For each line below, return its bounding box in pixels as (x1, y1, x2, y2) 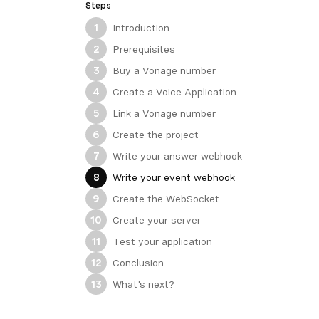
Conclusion (113, 256, 164, 268)
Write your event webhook (113, 171, 236, 183)
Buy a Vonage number (113, 64, 216, 76)
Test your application (113, 235, 213, 247)
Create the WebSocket (113, 192, 220, 204)
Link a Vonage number (113, 107, 216, 119)
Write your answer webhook (113, 150, 243, 162)
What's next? (113, 278, 175, 290)
